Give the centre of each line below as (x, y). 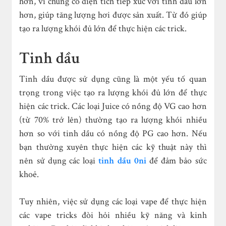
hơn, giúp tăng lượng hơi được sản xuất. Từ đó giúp (113, 15)
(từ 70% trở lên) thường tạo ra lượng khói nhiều (113, 120)
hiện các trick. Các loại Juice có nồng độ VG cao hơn (113, 106)
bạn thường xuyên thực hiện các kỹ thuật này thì (113, 147)
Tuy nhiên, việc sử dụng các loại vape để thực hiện (113, 202)
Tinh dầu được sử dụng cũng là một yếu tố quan (113, 79)
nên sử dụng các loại (59, 161)
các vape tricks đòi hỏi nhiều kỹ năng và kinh (113, 215)
